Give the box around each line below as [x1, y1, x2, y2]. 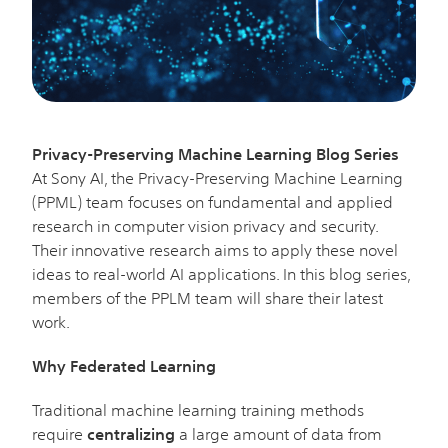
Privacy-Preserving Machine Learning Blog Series [32, 144, 399, 164]
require [32, 424, 87, 444]
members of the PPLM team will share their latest [32, 288, 383, 308]
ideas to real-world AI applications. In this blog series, [32, 264, 410, 284]
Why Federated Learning [32, 356, 216, 376]
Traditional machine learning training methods [32, 400, 364, 420]
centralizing [87, 424, 175, 444]
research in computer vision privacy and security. [32, 216, 378, 236]
